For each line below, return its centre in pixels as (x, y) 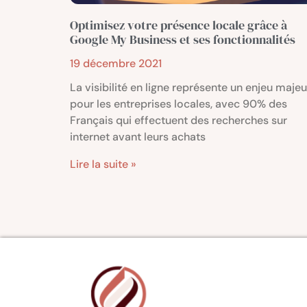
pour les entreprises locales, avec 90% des (179, 104)
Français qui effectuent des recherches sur (179, 121)
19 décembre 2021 (116, 64)
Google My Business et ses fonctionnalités (183, 40)
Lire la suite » (103, 164)
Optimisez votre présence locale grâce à (179, 25)
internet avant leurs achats (138, 137)
